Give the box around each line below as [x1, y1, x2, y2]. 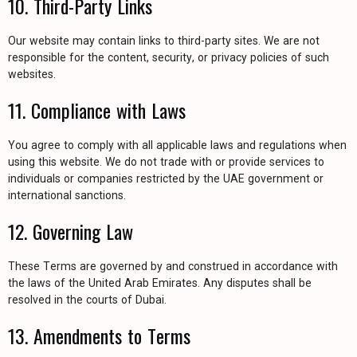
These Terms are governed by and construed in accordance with [8, 260, 338, 273]
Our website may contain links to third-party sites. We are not [8, 34, 320, 47]
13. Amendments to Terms [8, 321, 190, 350]
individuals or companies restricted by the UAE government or [8, 172, 324, 185]
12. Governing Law [8, 217, 133, 245]
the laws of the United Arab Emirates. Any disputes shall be [8, 277, 312, 289]
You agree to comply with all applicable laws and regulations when [8, 139, 347, 151]
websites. [8, 68, 56, 80]
